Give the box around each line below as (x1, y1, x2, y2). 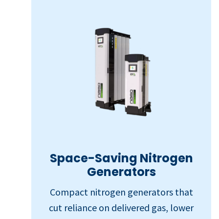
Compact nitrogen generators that (49, 185, 193, 198)
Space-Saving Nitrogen (49, 150, 193, 166)
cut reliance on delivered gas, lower (49, 201, 194, 214)
